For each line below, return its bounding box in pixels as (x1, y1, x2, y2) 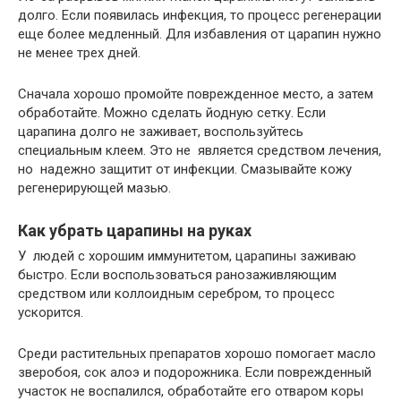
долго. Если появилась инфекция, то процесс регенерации (18, 7, 381, 23)
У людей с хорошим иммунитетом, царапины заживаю (18, 248, 356, 264)
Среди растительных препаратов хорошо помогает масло (18, 346, 376, 362)
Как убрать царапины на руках (18, 221, 252, 240)
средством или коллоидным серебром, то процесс (18, 286, 335, 302)
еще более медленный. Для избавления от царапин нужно (18, 26, 381, 42)
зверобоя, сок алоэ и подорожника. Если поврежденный (18, 364, 371, 380)
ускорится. (18, 304, 83, 320)
